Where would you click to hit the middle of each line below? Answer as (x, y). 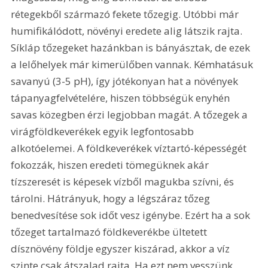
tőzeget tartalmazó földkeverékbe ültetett (110, 232)
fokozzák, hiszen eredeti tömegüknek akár (111, 165)
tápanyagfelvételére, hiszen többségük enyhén (122, 98)
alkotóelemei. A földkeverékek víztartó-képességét (130, 148)
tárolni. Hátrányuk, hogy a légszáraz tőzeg (112, 199)
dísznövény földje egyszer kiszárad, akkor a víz (122, 249)
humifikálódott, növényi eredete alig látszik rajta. (128, 31)
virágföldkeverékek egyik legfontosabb (104, 132)
